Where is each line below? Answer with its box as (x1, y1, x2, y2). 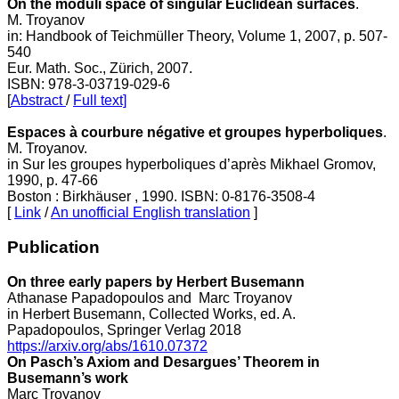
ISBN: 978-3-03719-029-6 (7, 77, 170, 93)
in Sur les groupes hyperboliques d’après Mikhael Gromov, (7, 157, 376, 173)
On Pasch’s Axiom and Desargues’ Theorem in (7, 354, 320, 370)
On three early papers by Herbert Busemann (7, 273, 305, 289)
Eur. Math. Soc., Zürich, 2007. (7, 61, 192, 77)
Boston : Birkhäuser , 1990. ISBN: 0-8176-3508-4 (7, 189, 315, 205)
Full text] (73, 93, 126, 109)
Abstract (11, 93, 66, 109)
